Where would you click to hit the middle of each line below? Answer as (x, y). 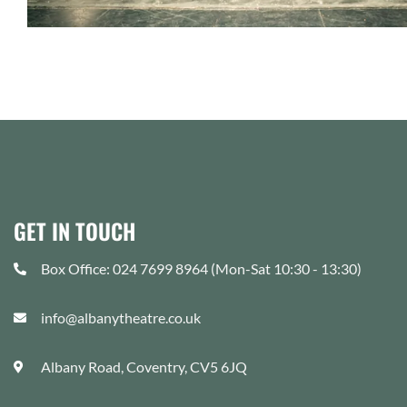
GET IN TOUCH (74, 231)
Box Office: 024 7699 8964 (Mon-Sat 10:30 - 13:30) (201, 269)
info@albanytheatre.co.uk (120, 318)
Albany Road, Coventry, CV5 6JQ (144, 367)
